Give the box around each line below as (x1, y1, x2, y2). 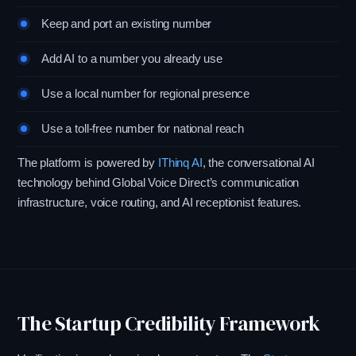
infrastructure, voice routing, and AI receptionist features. (17, 196, 302, 209)
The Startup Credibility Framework (17, 310, 320, 337)
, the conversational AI (202, 157, 315, 169)
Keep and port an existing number (41, 17, 212, 30)
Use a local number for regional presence (41, 87, 250, 100)
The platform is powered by (17, 157, 159, 169)
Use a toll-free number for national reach (41, 122, 245, 135)
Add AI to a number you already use (41, 52, 223, 65)
